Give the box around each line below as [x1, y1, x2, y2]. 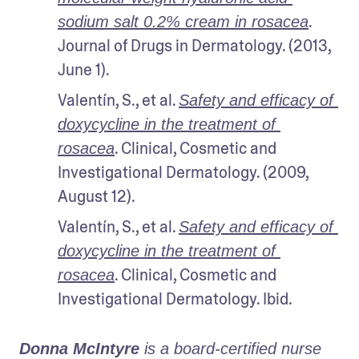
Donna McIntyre [19, 339, 139, 357]
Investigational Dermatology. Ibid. [58, 288, 292, 309]
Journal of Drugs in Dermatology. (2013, [58, 34, 331, 56]
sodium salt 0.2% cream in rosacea [58, 12, 309, 30]
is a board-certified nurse [139, 339, 321, 357]
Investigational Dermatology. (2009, [58, 161, 309, 183]
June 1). [58, 58, 110, 80]
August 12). [58, 185, 135, 207]
